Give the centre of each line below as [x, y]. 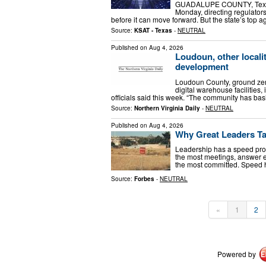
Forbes [144, 178]
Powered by [236, 254]
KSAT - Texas [153, 31]
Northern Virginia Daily [167, 108]
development [202, 67]
